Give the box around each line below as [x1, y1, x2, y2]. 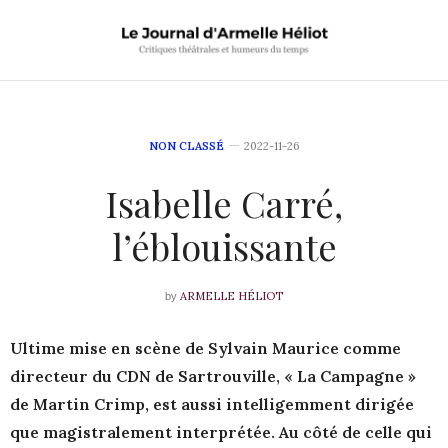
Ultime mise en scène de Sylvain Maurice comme [10, 338, 401, 359]
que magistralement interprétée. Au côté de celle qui [10, 422, 432, 443]
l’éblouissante [111, 222, 337, 271]
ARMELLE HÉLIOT [180, 289, 283, 304]
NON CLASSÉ [148, 139, 224, 154]
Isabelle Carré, [105, 179, 343, 228]
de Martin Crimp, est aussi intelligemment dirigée [10, 394, 414, 415]
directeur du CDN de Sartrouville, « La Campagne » [10, 366, 416, 387]
